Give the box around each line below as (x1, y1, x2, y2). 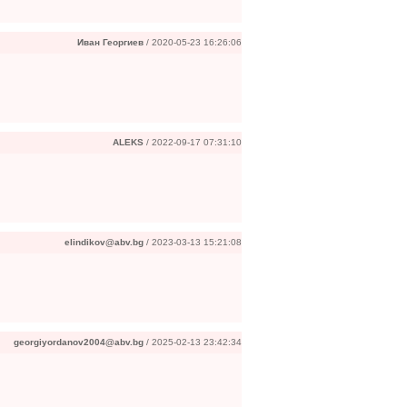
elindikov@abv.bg (65, 237, 144, 247)
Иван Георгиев (77, 37, 144, 47)
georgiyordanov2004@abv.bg (14, 337, 144, 347)
